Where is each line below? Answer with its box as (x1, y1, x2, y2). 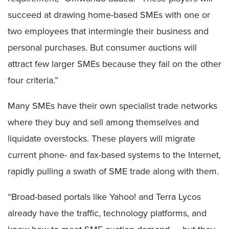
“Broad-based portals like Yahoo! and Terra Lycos (8, 190, 201, 203)
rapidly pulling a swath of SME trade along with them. (8, 165, 219, 177)
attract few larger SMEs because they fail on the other (8, 57, 221, 70)
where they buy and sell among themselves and (8, 116, 199, 128)
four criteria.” (8, 74, 58, 86)
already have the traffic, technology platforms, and (8, 207, 207, 219)
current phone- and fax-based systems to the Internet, (8, 148, 221, 161)
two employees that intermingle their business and (8, 25, 209, 37)
